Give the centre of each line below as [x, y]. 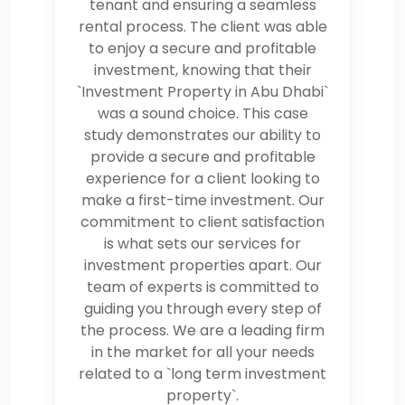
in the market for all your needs [202, 352]
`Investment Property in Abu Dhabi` [202, 91]
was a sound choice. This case [202, 113]
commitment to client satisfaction [202, 221]
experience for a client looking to [202, 178]
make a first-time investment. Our [202, 200]
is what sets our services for [202, 243]
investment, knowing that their [202, 70]
